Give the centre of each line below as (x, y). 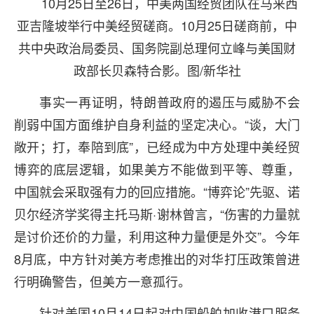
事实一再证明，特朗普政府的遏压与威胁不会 (170, 102)
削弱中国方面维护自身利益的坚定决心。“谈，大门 (157, 124)
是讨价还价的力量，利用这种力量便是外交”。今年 (157, 236)
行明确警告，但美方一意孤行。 (102, 281)
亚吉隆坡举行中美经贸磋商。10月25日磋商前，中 (157, 25)
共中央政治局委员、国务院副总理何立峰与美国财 (157, 48)
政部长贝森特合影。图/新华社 (157, 70)
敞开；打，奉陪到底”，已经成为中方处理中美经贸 (157, 146)
